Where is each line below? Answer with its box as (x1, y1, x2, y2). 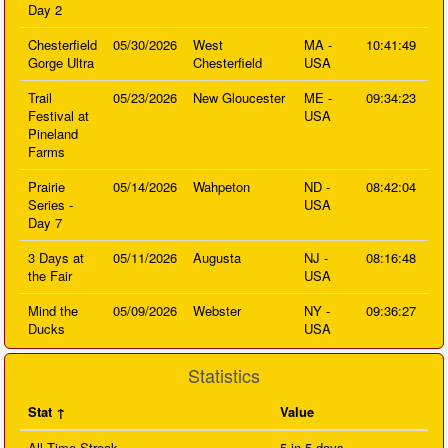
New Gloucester (193, 88, 285, 107)
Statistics (188, 362, 260, 388)
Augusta (193, 248, 241, 267)
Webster (193, 301, 241, 320)
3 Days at (28, 248, 84, 267)
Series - (28, 195, 73, 214)
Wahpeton (193, 177, 250, 196)
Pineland (28, 124, 78, 143)
